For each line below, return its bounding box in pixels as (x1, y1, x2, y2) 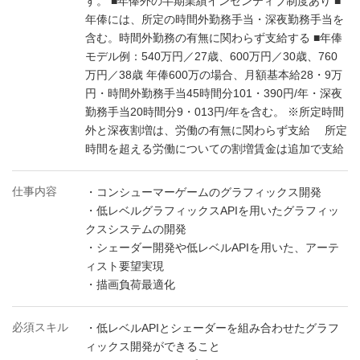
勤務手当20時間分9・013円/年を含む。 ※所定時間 (85, 105, 344, 118)
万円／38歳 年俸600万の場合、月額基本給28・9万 (85, 68, 342, 81)
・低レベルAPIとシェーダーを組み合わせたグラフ (85, 321, 339, 334)
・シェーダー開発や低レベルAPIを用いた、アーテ (85, 241, 339, 254)
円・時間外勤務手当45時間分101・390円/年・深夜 (85, 87, 342, 100)
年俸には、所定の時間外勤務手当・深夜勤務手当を (85, 13, 344, 26)
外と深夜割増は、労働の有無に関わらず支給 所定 (85, 124, 347, 137)
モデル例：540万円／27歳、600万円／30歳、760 (85, 50, 337, 63)
